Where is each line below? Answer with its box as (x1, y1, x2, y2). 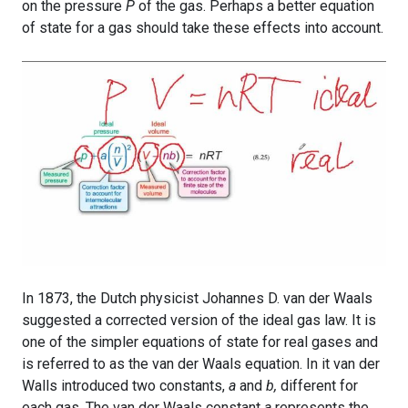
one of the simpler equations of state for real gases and (22, 332, 378, 351)
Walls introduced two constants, (22, 376, 229, 394)
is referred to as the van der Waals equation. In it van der (22, 354, 380, 372)
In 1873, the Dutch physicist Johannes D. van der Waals (22, 289, 372, 307)
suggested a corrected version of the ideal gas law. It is (22, 311, 376, 329)
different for (280, 376, 358, 394)
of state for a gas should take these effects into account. (22, 18, 383, 36)
